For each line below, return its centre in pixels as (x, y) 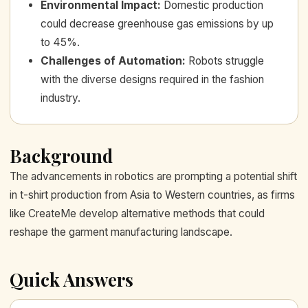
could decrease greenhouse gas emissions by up (157, 24)
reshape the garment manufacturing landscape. (121, 232)
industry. (60, 98)
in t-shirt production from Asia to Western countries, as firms (152, 195)
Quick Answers (71, 280)
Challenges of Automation (111, 61)
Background (61, 156)
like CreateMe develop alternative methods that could (137, 214)
